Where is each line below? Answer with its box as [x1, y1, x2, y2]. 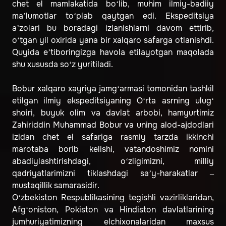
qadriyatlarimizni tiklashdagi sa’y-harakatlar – [12, 168, 214, 179]
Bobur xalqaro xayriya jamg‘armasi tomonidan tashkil [12, 83, 214, 94]
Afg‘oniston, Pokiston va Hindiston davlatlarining [12, 204, 214, 215]
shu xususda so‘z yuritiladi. [12, 59, 113, 70]
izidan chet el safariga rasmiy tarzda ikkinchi [12, 132, 214, 143]
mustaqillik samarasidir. [12, 180, 99, 191]
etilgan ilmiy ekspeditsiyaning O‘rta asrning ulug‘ [12, 95, 214, 106]
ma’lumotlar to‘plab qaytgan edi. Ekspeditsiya [12, 11, 214, 22]
